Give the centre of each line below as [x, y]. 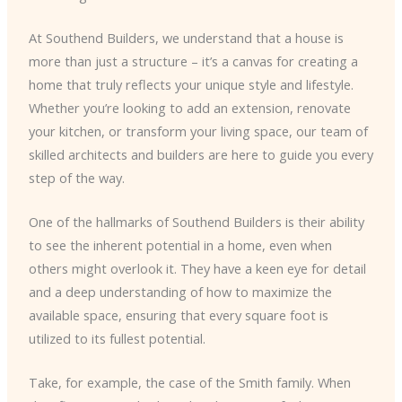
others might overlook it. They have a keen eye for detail [197, 268]
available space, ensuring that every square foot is [178, 315]
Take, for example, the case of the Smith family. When [189, 383]
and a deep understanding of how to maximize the [180, 291]
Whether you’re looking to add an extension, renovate [189, 107]
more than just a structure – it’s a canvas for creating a [193, 61]
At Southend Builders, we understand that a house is [186, 37]
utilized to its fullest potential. [117, 338]
